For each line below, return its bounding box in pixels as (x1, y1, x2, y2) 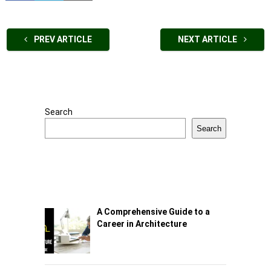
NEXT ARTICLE (178, 34, 240, 45)
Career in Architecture (96, 219, 187, 229)
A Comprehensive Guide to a (96, 207, 210, 217)
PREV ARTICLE (31, 34, 92, 45)
